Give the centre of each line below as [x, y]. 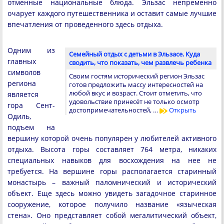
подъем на [31, 127]
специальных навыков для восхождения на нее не [112, 160]
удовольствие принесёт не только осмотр [134, 102]
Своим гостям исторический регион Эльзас [137, 76]
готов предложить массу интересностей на [136, 85]
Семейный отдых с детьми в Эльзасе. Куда [134, 54]
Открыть [182, 110]
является [23, 94]
